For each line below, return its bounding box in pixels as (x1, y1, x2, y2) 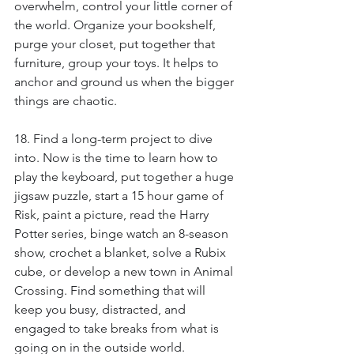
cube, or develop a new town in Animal (14, 264, 236, 279)
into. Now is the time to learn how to (14, 150, 221, 165)
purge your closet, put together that (14, 36, 218, 51)
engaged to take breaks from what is (14, 321, 222, 336)
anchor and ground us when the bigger (14, 74, 237, 89)
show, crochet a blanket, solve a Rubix (14, 245, 229, 260)
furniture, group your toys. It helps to (14, 55, 222, 70)
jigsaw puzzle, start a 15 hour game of (14, 188, 227, 203)
